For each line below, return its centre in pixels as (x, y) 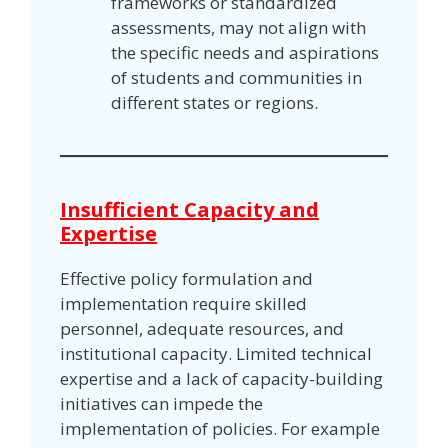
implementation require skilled (183, 304)
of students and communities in (236, 78)
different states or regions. (216, 103)
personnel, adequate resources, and (202, 329)
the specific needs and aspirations (245, 53)
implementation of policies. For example (220, 429)
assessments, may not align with (238, 28)
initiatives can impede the (161, 404)
